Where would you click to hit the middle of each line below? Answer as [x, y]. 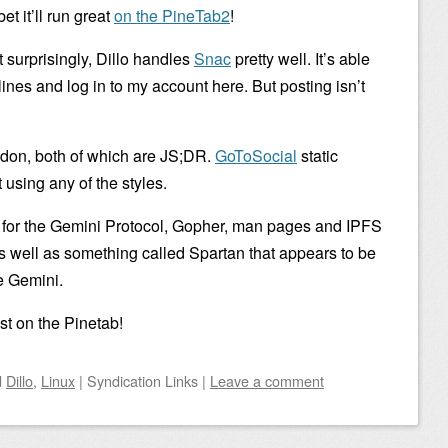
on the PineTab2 [172, 15]
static [317, 155]
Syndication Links [142, 380]
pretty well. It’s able [300, 58]
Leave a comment [267, 380]
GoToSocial [256, 155]
